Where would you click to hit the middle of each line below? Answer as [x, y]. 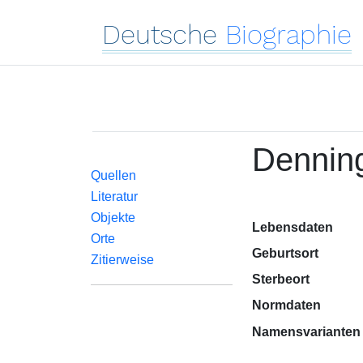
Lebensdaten [292, 227]
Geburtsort [285, 253]
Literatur [114, 196]
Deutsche [160, 34]
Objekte [113, 218]
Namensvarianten [306, 332]
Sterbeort [280, 279]
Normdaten [286, 305]
